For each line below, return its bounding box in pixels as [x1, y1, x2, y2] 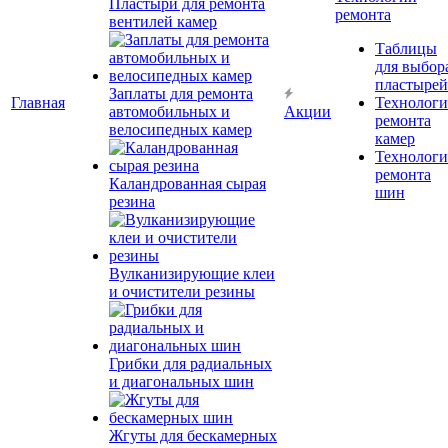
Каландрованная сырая [109, 175, 266, 192]
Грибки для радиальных [109, 355, 272, 372]
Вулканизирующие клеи [109, 265, 275, 282]
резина [109, 193, 155, 210]
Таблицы [375, 40, 437, 57]
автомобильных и [109, 103, 230, 120]
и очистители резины [109, 283, 255, 300]
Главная [11, 94, 65, 111]
